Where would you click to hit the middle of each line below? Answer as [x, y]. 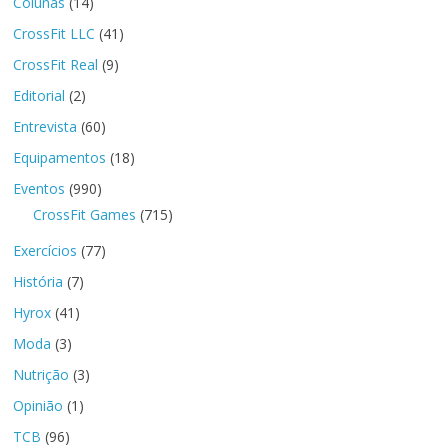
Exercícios [45, 251]
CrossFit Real [56, 65]
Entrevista [45, 127]
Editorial [39, 96]
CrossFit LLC [54, 34]
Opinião [38, 406]
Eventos [39, 189]
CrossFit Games [85, 215]
